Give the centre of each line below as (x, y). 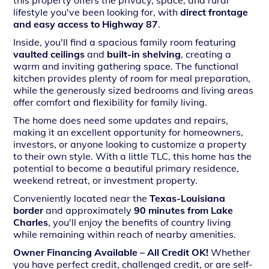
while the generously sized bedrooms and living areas (134, 90)
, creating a (206, 54)
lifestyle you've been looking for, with (97, 12)
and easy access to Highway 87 (86, 24)
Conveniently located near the (82, 198)
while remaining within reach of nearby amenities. (125, 234)
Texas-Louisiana (188, 198)
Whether (230, 252)
